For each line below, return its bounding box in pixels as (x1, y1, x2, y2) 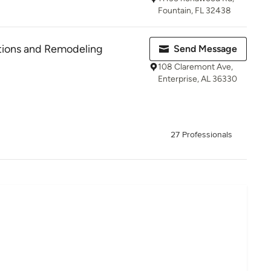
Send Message (174, 43, 237, 54)
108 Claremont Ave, (158, 62, 233, 72)
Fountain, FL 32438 (158, 5, 231, 16)
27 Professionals (171, 129, 232, 140)
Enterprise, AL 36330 (158, 74, 237, 84)
